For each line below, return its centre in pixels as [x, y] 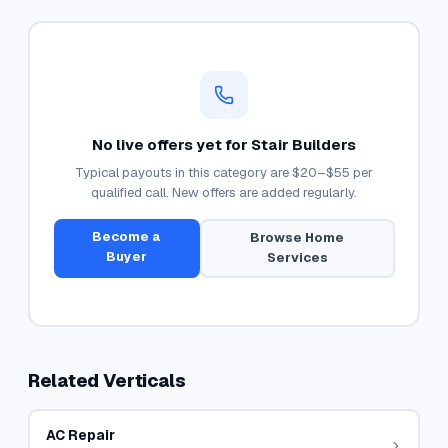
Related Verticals [107, 380]
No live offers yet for [171, 144]
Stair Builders [303, 144]
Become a [127, 236]
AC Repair [80, 434]
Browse [278, 237]
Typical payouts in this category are [183, 172]
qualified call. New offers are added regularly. [224, 192]
